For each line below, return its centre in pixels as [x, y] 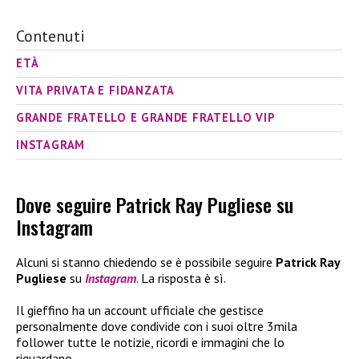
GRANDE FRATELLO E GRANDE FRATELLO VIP [145, 117]
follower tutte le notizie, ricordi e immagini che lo [150, 343]
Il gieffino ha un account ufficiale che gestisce [140, 311]
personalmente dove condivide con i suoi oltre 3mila [157, 327]
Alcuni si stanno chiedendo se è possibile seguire [144, 262]
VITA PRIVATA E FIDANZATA [96, 90]
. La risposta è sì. [181, 278]
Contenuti [50, 36]
